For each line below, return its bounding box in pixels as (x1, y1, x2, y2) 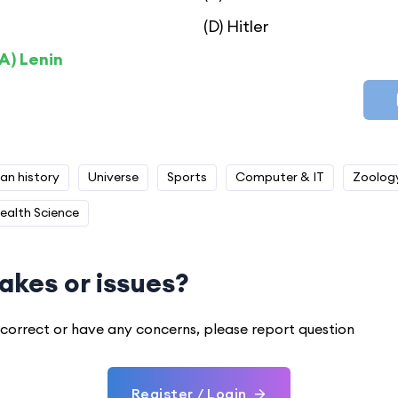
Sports (166, 169, 207, 185)
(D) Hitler (203, 16, 269, 36)
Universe (87, 169, 139, 185)
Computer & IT (235, 169, 324, 185)
